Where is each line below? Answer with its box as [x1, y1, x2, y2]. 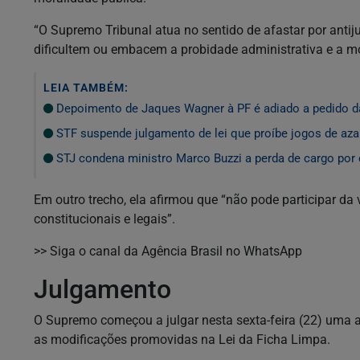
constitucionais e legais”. [34, 211, 175, 227]
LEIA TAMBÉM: [43, 80, 129, 94]
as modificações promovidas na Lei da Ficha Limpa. [34, 331, 330, 347]
